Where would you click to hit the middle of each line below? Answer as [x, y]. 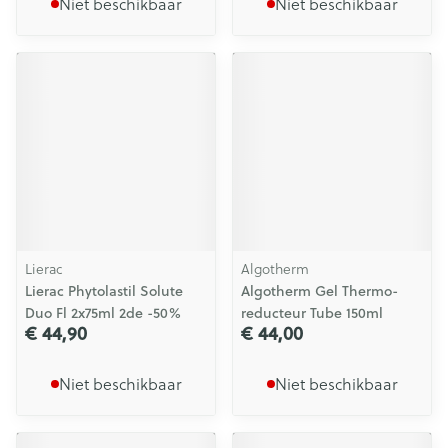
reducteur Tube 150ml [312, 313]
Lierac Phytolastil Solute [104, 291]
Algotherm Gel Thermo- [319, 291]
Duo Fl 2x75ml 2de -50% [103, 313]
